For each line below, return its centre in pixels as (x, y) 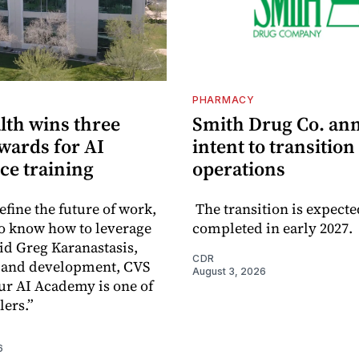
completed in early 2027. (272, 228)
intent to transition (274, 146)
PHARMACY (224, 99)
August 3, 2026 (229, 271)
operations (239, 168)
